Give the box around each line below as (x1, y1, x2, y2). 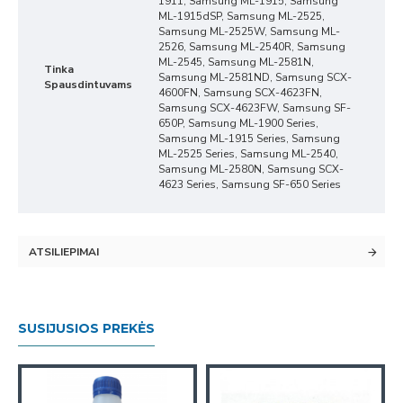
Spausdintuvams (44, 77, 132, 92)
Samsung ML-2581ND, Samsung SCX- (158, 70, 352, 85)
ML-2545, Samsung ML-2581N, (158, 55, 314, 69)
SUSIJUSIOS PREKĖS (18, 320, 155, 336)
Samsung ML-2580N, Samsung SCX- (158, 162, 344, 176)
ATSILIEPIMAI (29, 245, 99, 259)
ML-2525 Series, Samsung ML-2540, (158, 147, 338, 161)
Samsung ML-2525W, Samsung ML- (158, 24, 340, 39)
